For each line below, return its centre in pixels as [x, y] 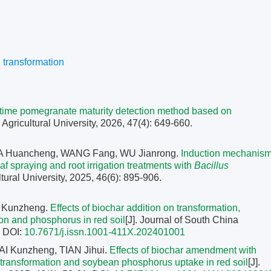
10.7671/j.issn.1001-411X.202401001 [105, 232]
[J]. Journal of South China [182, 220]
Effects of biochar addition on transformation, [145, 208]
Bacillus [211, 165]
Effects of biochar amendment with [183, 250]
